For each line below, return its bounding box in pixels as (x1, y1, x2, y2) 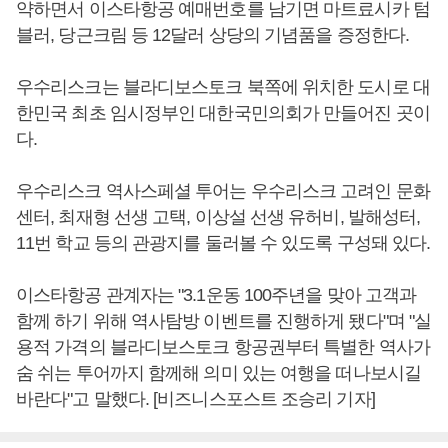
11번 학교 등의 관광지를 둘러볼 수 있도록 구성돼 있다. (16, 233, 431, 254)
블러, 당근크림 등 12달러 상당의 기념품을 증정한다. (16, 25, 414, 46)
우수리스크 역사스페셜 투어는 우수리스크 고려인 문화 (16, 181, 430, 202)
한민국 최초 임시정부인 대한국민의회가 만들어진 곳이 (16, 103, 430, 124)
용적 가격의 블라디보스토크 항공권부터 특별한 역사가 (16, 337, 430, 358)
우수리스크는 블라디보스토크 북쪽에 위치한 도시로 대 (16, 77, 430, 98)
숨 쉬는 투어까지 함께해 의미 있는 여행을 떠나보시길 (16, 363, 421, 384)
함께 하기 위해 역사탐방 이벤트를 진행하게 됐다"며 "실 (16, 311, 432, 332)
